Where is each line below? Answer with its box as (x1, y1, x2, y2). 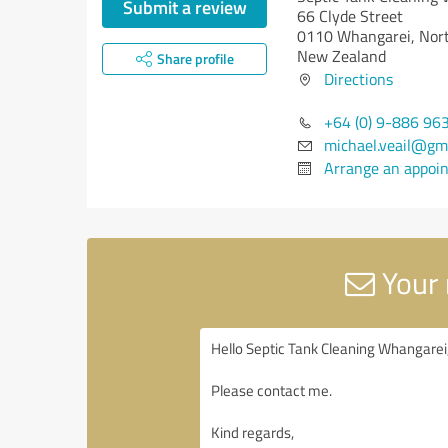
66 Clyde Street (297, 5, 403, 27)
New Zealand (297, 45, 386, 67)
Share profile (156, 49, 234, 68)
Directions (324, 68, 393, 90)
